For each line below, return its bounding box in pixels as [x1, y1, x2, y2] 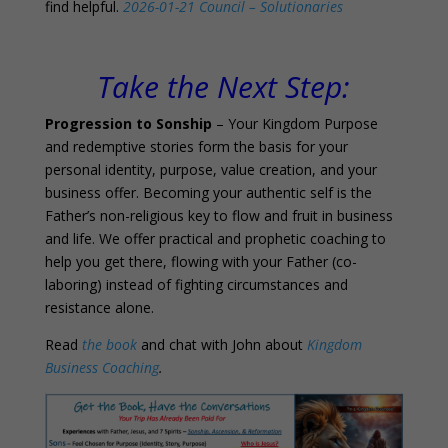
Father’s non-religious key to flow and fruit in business [44, 205, 393, 225]
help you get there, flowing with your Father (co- [44, 251, 357, 271]
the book [81, 334, 137, 354]
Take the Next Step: [97, 65, 351, 107]
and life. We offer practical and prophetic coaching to [44, 228, 386, 248]
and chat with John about [136, 334, 307, 354]
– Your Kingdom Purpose [211, 113, 378, 133]
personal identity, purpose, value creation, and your [44, 159, 377, 179]
